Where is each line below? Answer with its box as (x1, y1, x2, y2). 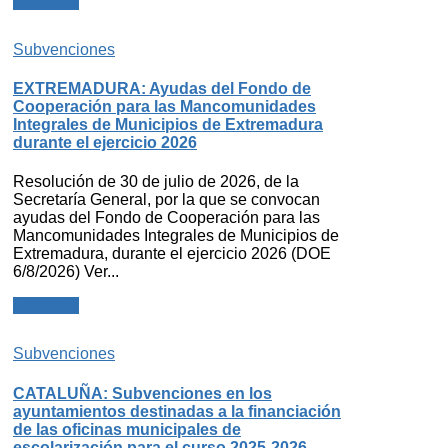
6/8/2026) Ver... (13, 263, 119, 281)
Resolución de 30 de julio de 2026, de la (13, 173, 299, 191)
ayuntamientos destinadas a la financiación (13, 402, 341, 420)
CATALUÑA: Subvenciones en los (13, 384, 272, 402)
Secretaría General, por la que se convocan (13, 191, 320, 209)
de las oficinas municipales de (13, 420, 241, 438)
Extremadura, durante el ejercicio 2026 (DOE (13, 245, 331, 263)
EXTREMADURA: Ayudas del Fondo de (13, 80, 311, 98)
